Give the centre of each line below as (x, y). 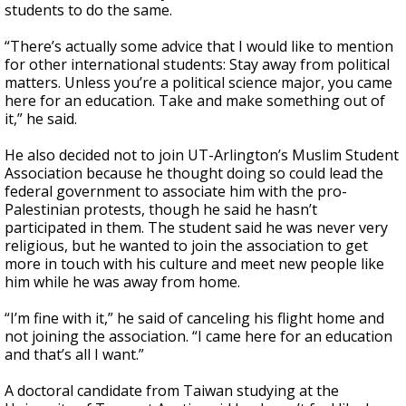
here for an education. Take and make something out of (195, 101)
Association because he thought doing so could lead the (194, 173)
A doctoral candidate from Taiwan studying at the (172, 391)
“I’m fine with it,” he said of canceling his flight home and (194, 318)
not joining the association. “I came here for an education (198, 336)
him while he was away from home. (122, 282)
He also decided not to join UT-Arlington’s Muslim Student (202, 155)
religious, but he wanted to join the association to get (186, 246)
